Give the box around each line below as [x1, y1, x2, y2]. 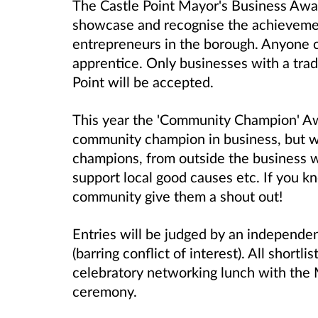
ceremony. [72, 283, 137, 300]
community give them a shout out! [72, 187, 283, 205]
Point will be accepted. [72, 72, 214, 90]
